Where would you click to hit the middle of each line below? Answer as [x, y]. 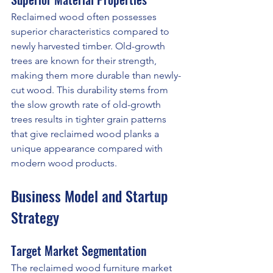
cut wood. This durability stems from [91, 90]
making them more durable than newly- [96, 76]
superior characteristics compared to [91, 32]
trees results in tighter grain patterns [90, 119]
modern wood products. [64, 163]
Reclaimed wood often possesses [85, 17]
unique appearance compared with [88, 149]
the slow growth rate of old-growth [87, 105]
